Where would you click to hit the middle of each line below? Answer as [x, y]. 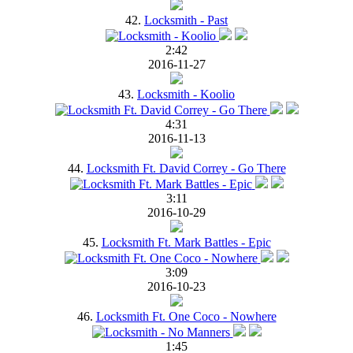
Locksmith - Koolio [186, 94]
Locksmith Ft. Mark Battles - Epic [186, 242]
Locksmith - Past [186, 20]
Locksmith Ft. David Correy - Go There [186, 168]
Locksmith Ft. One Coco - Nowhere [186, 316]
